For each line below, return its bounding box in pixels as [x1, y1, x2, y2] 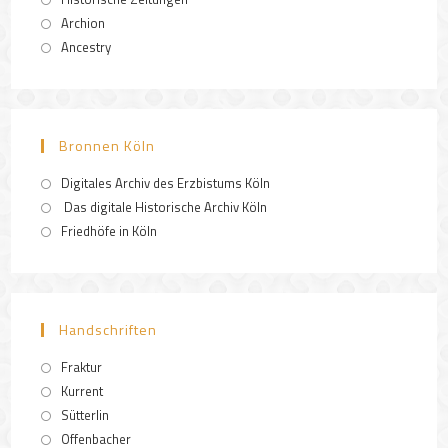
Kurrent [61, 380, 104, 401]
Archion [61, 12, 106, 33]
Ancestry [61, 36, 112, 57]
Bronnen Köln [59, 134, 156, 156]
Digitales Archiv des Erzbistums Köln [61, 172, 271, 193]
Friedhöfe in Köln [61, 220, 158, 241]
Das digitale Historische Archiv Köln [61, 196, 268, 217]
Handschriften [59, 318, 158, 340]
